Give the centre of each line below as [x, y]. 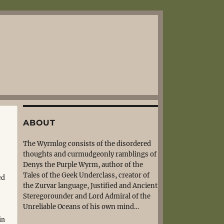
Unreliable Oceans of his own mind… [81, 207]
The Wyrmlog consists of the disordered [87, 144]
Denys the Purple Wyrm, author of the [83, 165]
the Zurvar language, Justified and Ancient [90, 186]
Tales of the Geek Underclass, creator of [86, 175]
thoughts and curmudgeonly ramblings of [90, 154]
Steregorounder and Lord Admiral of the [87, 196]
